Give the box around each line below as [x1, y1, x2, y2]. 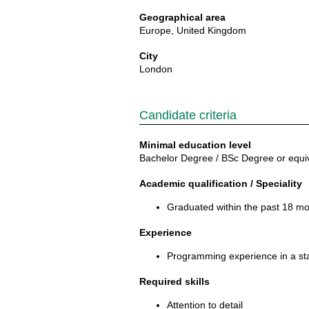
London [139, 63, 172, 74]
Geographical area [139, 12, 226, 23]
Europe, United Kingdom [139, 25, 246, 36]
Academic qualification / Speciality [139, 178, 302, 189]
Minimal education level [139, 139, 251, 150]
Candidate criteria [139, 108, 237, 122]
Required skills [139, 276, 210, 287]
